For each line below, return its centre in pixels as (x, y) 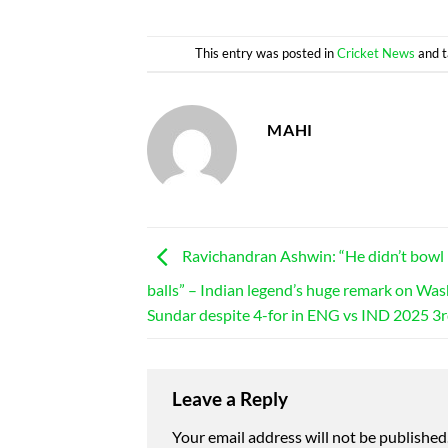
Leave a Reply (232, 399)
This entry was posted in (266, 53)
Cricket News (376, 53)
